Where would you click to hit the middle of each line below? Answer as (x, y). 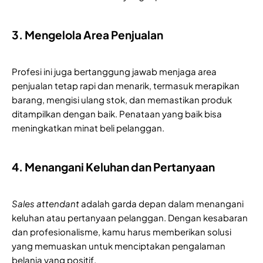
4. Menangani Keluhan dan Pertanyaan (113, 166)
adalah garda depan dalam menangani (161, 203)
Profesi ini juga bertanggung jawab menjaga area (114, 71)
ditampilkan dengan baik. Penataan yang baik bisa (117, 113)
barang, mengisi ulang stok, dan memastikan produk (122, 99)
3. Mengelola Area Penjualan (87, 34)
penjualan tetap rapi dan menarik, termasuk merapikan (126, 85)
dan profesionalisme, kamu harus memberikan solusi (122, 231)
